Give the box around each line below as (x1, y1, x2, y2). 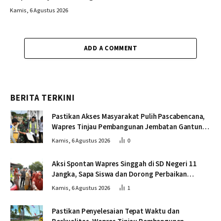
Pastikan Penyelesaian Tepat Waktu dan (52, 206, 180, 217)
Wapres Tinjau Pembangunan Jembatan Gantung (52, 121, 207, 132)
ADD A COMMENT (83, 43, 138, 53)
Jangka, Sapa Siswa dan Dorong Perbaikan (52, 169, 187, 180)
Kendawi (52, 132, 79, 143)
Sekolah (52, 179, 77, 190)
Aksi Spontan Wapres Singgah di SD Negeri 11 (52, 158, 197, 169)
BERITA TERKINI (10, 92, 75, 104)
